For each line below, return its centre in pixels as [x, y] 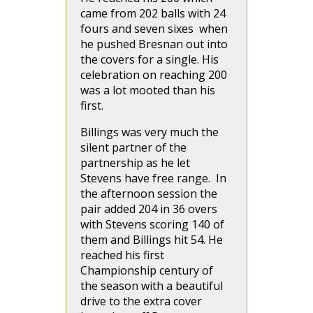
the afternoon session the [149, 194]
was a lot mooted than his [148, 90]
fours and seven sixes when [154, 29]
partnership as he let [135, 163]
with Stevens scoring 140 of [152, 224]
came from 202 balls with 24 [153, 13]
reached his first [122, 255]
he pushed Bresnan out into [154, 44]
